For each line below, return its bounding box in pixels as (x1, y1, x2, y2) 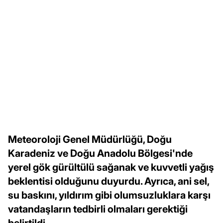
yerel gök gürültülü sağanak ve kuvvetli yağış (8, 161, 214, 173)
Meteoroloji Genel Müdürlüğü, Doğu (8, 133, 172, 145)
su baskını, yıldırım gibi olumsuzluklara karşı (8, 189, 211, 201)
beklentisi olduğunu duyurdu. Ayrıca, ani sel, (8, 175, 209, 187)
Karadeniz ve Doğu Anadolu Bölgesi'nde (8, 147, 193, 159)
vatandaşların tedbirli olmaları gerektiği (8, 203, 188, 215)
